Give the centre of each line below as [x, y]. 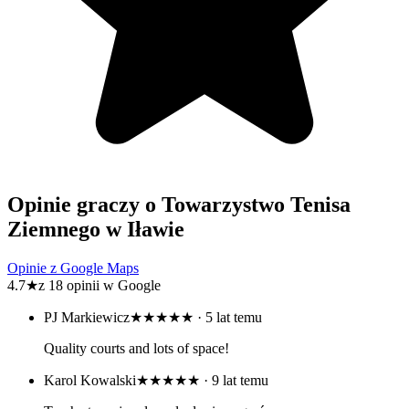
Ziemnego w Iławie [96, 229]
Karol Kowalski [90, 380]
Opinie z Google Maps [73, 267]
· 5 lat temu [228, 317]
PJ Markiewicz [87, 317]
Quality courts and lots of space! [136, 348]
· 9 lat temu [234, 380]
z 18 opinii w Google [100, 285]
